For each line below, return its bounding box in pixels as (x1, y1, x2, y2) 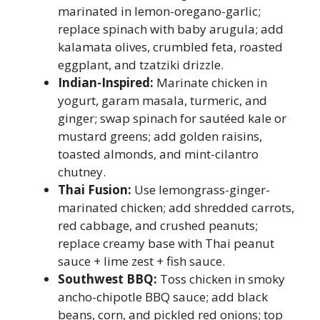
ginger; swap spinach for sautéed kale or (58, 110, 286, 126)
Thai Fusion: (58, 181, 131, 198)
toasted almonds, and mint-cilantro (58, 146, 259, 162)
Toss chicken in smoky (157, 271, 285, 287)
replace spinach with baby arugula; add (58, 21, 284, 37)
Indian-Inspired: (58, 74, 154, 91)
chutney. (58, 164, 106, 180)
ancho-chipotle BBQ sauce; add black (58, 289, 268, 305)
